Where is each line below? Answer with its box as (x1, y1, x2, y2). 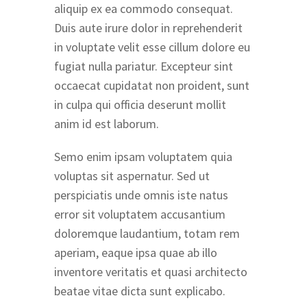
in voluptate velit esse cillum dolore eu (54, 39, 250, 56)
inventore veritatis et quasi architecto (54, 264, 247, 280)
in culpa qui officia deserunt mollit (54, 97, 226, 113)
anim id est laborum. (54, 116, 159, 132)
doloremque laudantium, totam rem (54, 225, 240, 242)
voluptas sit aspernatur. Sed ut (54, 168, 210, 184)
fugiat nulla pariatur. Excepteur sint (54, 58, 233, 75)
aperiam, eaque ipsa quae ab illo (54, 245, 217, 261)
